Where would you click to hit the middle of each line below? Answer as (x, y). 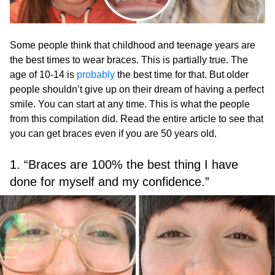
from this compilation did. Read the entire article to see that (137, 119)
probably (96, 75)
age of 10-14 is (43, 75)
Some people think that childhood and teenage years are (133, 45)
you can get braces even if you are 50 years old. (113, 134)
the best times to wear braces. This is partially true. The (129, 60)
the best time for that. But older (182, 75)
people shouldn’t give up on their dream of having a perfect (137, 90)
